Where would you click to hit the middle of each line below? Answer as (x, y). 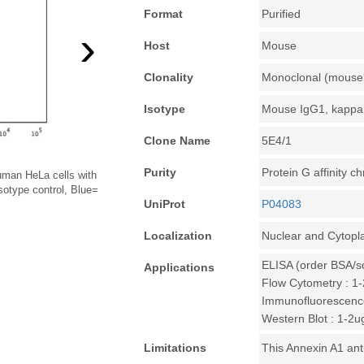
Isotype (165, 109)
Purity (160, 172)
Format (164, 14)
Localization (178, 236)
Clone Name (178, 141)
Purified (282, 14)
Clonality (169, 77)
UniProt (165, 204)
